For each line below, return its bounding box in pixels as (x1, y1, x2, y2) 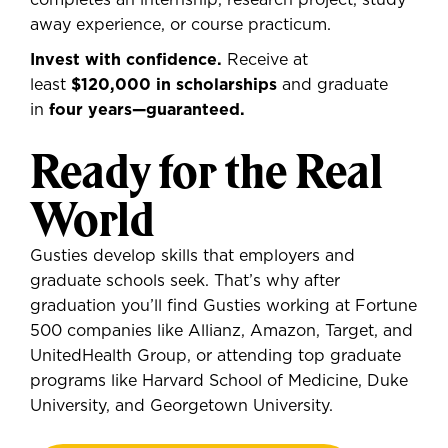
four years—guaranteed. (49, 102, 245, 118)
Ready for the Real (30, 143, 383, 200)
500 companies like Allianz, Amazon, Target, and (30, 323, 413, 339)
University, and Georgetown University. (30, 398, 338, 414)
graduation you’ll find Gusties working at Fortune (30, 298, 417, 314)
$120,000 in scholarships (71, 77, 277, 93)
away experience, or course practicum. (30, 17, 331, 33)
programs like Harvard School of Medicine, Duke (30, 373, 408, 389)
